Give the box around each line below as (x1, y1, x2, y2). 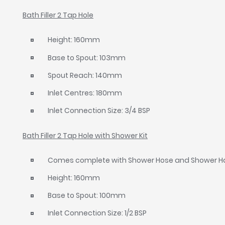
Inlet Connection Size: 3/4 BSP (48, 105, 151, 116)
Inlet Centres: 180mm (48, 88, 123, 98)
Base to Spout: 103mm (48, 52, 126, 63)
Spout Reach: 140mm (48, 70, 123, 80)
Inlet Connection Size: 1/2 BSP (48, 208, 147, 218)
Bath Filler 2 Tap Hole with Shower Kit (23, 130, 148, 141)
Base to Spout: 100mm (48, 190, 126, 201)
